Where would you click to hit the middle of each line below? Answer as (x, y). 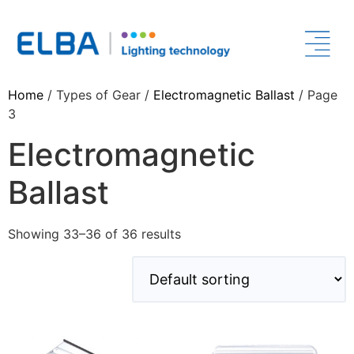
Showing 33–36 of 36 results (94, 234)
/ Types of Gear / (98, 95)
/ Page (316, 95)
